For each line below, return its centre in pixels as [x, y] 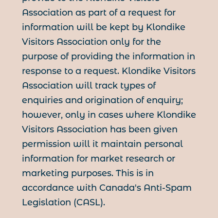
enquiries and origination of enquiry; [102, 100]
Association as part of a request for [99, 13]
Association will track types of [89, 86]
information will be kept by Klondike [103, 27]
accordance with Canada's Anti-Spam [107, 188]
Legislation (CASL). [63, 203]
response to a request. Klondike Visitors [109, 71]
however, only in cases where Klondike [109, 115]
